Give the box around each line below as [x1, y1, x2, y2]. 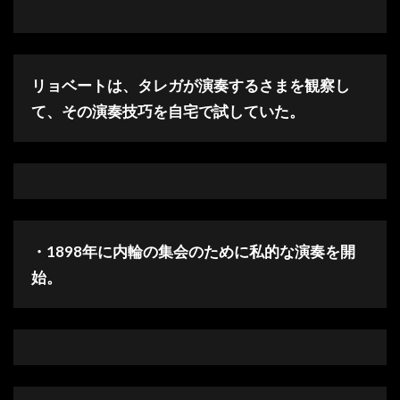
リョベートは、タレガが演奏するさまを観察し [31, 76, 350, 96]
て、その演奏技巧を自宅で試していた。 [31, 102, 304, 121]
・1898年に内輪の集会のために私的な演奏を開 [31, 242, 355, 262]
